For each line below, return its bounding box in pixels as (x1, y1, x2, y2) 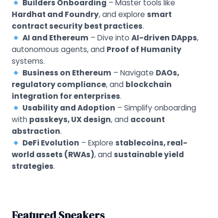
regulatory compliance (11, 79, 106, 90)
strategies (11, 161, 54, 172)
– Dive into (88, 33, 131, 43)
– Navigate (111, 68, 156, 78)
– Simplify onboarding (115, 103, 196, 113)
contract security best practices (11, 21, 143, 32)
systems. (11, 56, 45, 67)
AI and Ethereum (22, 33, 89, 43)
